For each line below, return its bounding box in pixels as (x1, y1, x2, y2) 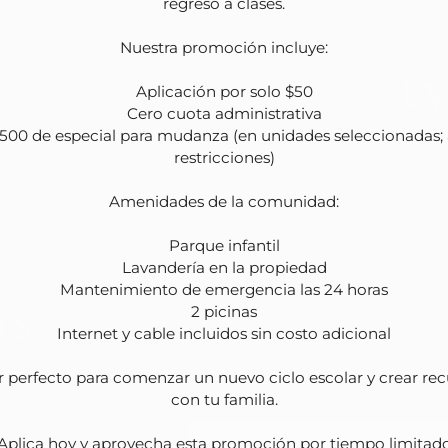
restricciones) (173, 147, 275, 167)
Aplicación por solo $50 (135, 81, 313, 101)
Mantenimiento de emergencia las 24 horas (60, 279, 388, 299)
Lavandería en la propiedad (121, 257, 327, 277)
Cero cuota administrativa (126, 103, 322, 123)
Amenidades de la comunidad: (109, 191, 339, 211)
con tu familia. (170, 389, 278, 409)
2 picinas (191, 301, 257, 321)
